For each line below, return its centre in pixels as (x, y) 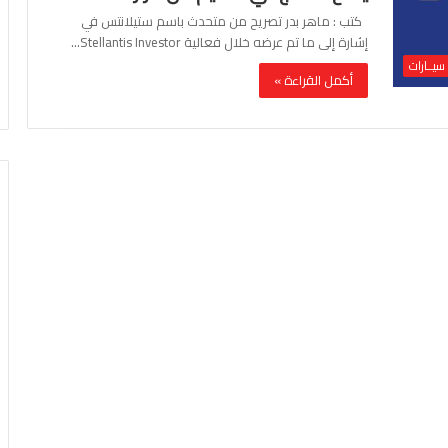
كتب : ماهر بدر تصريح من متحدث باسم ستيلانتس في (224, 21)
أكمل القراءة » (313, 80)
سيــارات (427, 65)
